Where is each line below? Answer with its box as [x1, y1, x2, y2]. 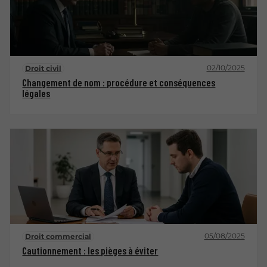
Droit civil [25, 64, 62, 73]
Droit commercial [25, 231, 92, 241]
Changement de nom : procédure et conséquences [22, 76, 216, 89]
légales [22, 87, 51, 100]
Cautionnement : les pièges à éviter [22, 244, 159, 256]
